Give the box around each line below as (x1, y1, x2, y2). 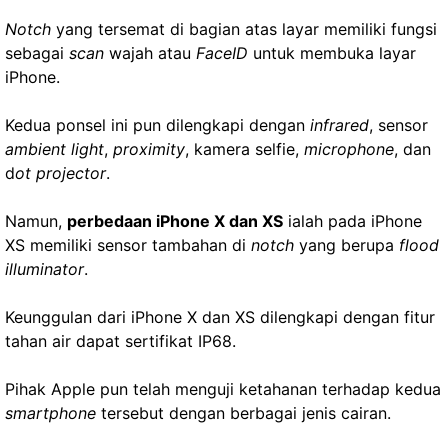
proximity (113, 139, 185, 159)
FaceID (196, 43, 248, 63)
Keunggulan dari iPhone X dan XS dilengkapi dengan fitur (5, 307, 435, 327)
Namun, (5, 211, 67, 231)
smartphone (5, 403, 96, 423)
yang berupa (294, 235, 399, 255)
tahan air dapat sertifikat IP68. (5, 331, 236, 351)
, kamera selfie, (185, 139, 304, 159)
